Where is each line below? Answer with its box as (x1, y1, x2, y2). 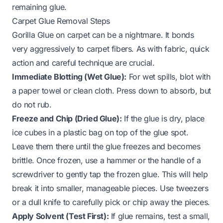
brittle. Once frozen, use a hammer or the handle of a (12, 155, 201, 165)
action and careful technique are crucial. (12, 57, 155, 68)
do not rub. (12, 99, 52, 110)
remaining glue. (12, 1, 67, 12)
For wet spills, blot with (126, 71, 211, 82)
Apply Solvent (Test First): (12, 211, 109, 221)
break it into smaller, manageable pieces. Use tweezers (12, 183, 209, 193)
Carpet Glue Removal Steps (12, 15, 110, 26)
